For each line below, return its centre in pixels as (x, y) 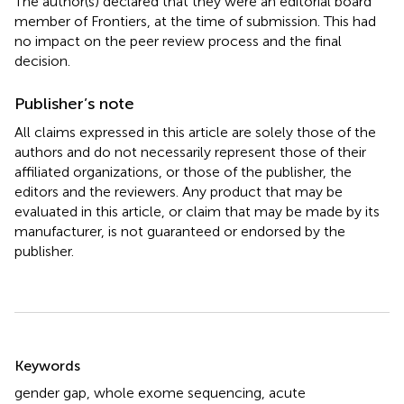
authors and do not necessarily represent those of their (190, 151)
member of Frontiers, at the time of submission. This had (195, 21)
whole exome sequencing (178, 392)
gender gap (50, 392)
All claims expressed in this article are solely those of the (195, 132)
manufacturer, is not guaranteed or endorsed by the (180, 231)
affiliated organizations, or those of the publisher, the (183, 171)
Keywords (47, 365)
